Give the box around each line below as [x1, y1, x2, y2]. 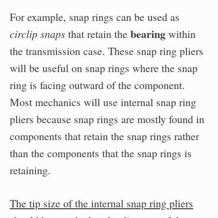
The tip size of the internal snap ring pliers [10, 196, 193, 210]
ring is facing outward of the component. [10, 78, 185, 92]
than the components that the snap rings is [10, 146, 192, 160]
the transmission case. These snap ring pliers [10, 44, 203, 58]
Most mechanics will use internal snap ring [10, 95, 196, 109]
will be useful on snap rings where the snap [10, 61, 198, 75]
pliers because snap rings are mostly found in [10, 112, 204, 126]
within [165, 27, 196, 41]
